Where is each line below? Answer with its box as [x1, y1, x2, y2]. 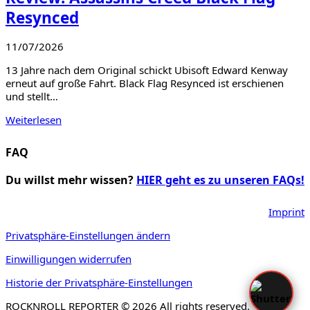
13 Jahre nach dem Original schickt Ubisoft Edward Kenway [6, 63, 288, 77]
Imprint [268, 204, 304, 219]
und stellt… [6, 89, 58, 104]
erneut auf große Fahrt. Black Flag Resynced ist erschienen [6, 76, 284, 91]
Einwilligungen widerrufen [6, 251, 131, 266]
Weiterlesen [6, 113, 62, 127]
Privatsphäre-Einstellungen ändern [6, 228, 170, 242]
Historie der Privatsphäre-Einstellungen [6, 275, 192, 289]
